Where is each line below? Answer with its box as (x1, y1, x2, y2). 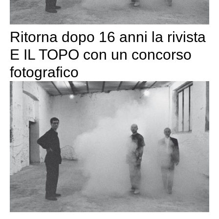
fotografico (10, 64, 79, 81)
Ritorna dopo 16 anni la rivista (10, 29, 206, 45)
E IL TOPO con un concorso (10, 46, 192, 63)
